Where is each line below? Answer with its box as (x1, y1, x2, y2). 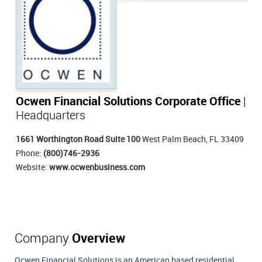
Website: (16, 163, 49, 172)
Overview (72, 232, 125, 246)
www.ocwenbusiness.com (49, 163, 145, 172)
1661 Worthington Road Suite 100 (16, 135, 140, 144)
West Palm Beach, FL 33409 (140, 135, 244, 144)
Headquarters (16, 109, 85, 122)
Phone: (16, 149, 43, 158)
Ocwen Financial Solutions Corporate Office (16, 95, 240, 108)
